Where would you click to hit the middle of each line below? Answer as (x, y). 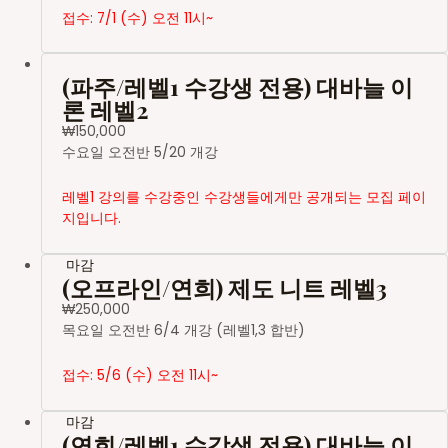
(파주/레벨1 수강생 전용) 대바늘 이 (238, 87)
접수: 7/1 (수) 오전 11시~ (138, 18)
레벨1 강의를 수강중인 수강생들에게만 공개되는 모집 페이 (244, 198)
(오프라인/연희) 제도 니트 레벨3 (225, 288)
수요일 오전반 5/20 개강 (140, 153)
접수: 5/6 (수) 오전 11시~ (140, 376)
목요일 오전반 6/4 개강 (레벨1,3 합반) (184, 331)
